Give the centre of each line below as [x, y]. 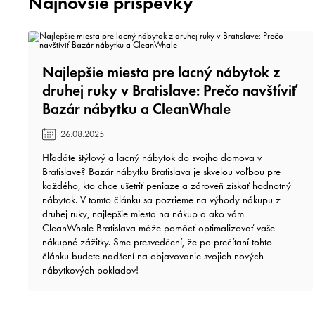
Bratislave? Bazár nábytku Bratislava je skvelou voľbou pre [162, 171]
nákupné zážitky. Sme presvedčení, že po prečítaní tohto [157, 242]
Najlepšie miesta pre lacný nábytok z [161, 72]
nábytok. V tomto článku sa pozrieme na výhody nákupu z [162, 199]
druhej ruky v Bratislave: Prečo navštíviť [170, 90]
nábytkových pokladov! [91, 270]
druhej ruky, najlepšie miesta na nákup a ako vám [143, 213]
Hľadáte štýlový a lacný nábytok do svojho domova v [152, 157]
